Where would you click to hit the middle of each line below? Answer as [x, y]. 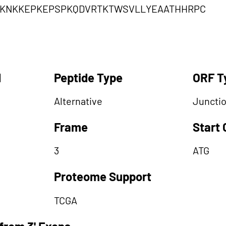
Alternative [78, 101]
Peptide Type [88, 77]
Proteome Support [103, 176]
